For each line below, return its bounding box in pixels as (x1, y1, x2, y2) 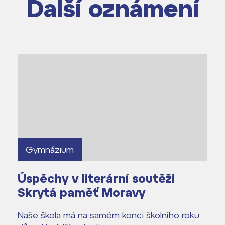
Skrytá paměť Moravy (18, 185, 145, 199)
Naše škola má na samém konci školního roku (18, 209, 199, 220)
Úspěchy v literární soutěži (18, 171, 175, 185)
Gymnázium (26, 144, 74, 155)
